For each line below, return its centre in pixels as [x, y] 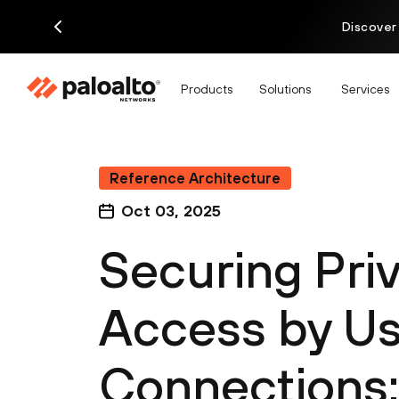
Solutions [285, 89]
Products [207, 89]
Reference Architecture [195, 178]
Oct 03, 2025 [171, 211]
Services [365, 89]
